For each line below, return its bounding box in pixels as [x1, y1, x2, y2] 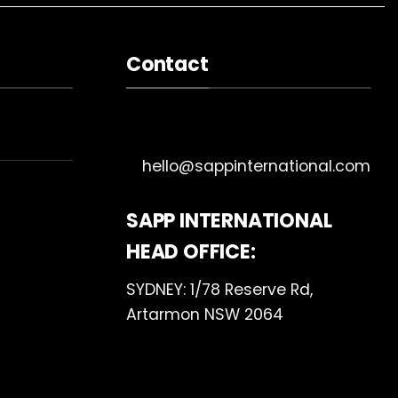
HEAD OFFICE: [126, 238, 256, 267]
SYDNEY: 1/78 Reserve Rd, [126, 279, 313, 301]
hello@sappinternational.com [141, 155, 370, 178]
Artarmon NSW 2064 [126, 304, 283, 326]
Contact [126, 51, 209, 79]
